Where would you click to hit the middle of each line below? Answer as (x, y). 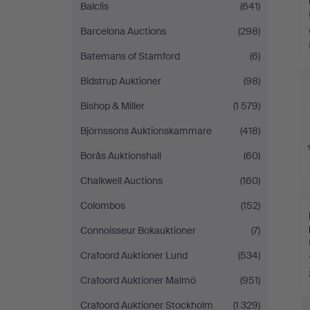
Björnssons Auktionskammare (146, 131)
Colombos (103, 206)
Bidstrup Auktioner (121, 81)
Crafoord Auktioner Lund (134, 255)
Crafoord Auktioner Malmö (138, 280)
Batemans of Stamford (130, 56)
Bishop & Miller (112, 106)
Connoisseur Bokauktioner (138, 230)
